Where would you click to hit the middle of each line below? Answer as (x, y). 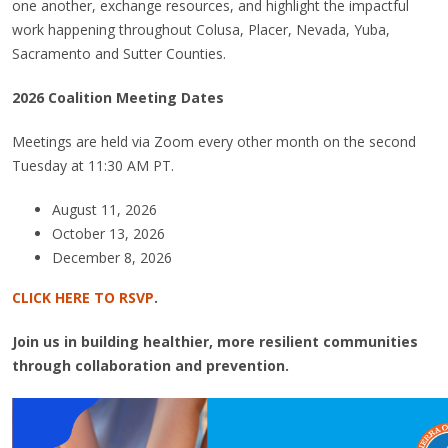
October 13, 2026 (108, 233)
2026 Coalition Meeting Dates (118, 97)
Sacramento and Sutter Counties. (119, 53)
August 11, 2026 (104, 209)
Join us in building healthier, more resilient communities (215, 341)
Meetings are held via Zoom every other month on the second (214, 141)
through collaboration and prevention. (150, 365)
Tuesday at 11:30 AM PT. (93, 165)
